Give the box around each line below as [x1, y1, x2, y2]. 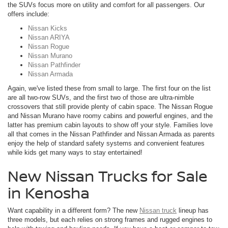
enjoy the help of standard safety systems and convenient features [8, 139, 205, 148]
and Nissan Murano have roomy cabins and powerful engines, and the [8, 112, 213, 120]
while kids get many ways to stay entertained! [8, 149, 142, 157]
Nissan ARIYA [28, 34, 70, 42]
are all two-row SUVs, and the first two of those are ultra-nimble [8, 94, 194, 102]
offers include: [8, 10, 49, 18]
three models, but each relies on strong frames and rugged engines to [8, 216, 212, 224]
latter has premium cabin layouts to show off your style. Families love [8, 121, 213, 129]
